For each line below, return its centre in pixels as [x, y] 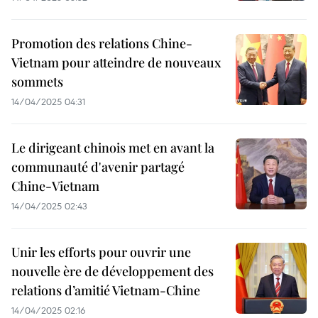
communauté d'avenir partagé [98, 167]
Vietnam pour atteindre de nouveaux [116, 62]
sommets [37, 82]
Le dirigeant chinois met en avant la [113, 148]
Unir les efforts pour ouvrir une [101, 252]
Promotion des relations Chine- [102, 43]
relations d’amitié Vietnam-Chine [106, 290]
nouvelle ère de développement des [113, 271]
